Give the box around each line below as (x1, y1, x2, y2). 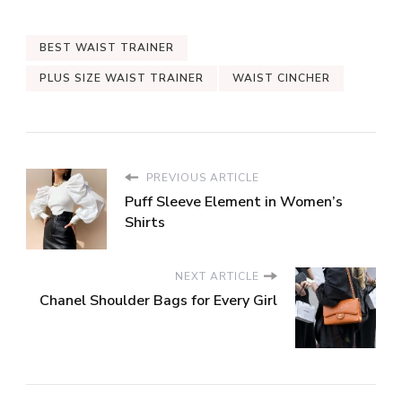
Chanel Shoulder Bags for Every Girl (39, 291, 277, 311)
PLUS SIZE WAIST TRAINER (39, 71, 204, 86)
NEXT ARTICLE (175, 269, 259, 284)
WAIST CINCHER (232, 71, 330, 86)
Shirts (125, 213, 165, 233)
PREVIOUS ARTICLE (143, 170, 259, 186)
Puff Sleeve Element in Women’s (125, 192, 343, 213)
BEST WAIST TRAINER (39, 40, 174, 56)
